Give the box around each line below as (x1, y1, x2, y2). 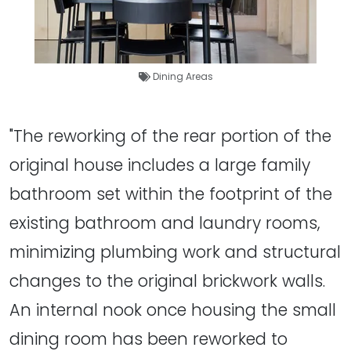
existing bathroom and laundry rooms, (9, 211, 320, 234)
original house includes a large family (9, 153, 310, 176)
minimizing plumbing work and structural (9, 240, 341, 263)
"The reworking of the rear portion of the (9, 124, 331, 147)
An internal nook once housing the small (9, 298, 336, 321)
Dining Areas (152, 69, 213, 83)
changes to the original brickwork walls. (9, 269, 325, 292)
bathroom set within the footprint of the (9, 182, 332, 205)
